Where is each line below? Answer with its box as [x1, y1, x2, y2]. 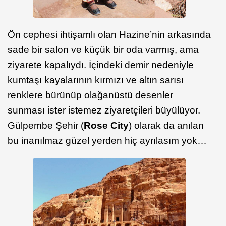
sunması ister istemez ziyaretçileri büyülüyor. [8, 104, 200, 116]
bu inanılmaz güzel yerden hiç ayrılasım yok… [8, 135, 207, 146]
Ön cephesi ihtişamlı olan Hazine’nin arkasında [8, 29, 211, 40]
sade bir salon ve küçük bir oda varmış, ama [8, 44, 199, 55]
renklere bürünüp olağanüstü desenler [8, 89, 173, 100]
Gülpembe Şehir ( [8, 120, 84, 131]
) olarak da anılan [129, 120, 204, 131]
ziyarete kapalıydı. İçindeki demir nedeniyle [8, 59, 194, 70]
